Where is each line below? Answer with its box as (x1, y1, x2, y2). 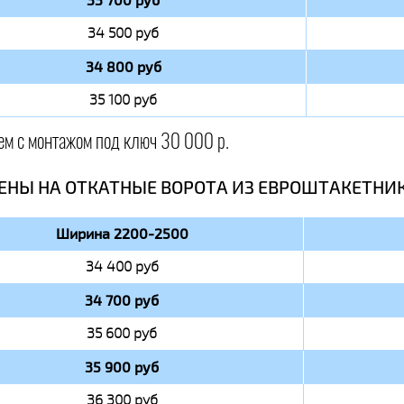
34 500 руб (87, 23, 159, 42)
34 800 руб (85, 57, 161, 77)
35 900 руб (85, 357, 159, 377)
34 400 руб (85, 257, 159, 276)
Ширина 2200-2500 (55, 224, 188, 243)
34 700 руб (85, 290, 159, 310)
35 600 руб (87, 324, 157, 343)
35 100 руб (89, 90, 157, 109)
